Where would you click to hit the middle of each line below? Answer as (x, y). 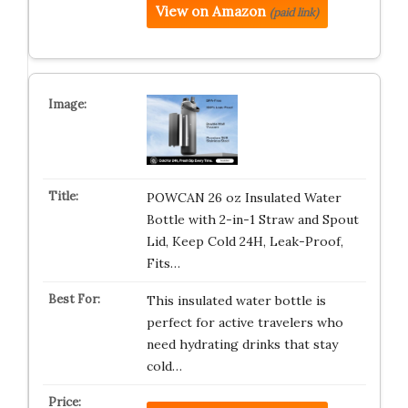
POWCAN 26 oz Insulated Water (244, 198)
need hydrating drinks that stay (242, 345)
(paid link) (294, 13)
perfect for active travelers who (245, 323)
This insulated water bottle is (236, 301)
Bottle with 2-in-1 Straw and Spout (252, 220)
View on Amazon (210, 12)
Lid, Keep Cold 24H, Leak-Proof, (245, 242)
